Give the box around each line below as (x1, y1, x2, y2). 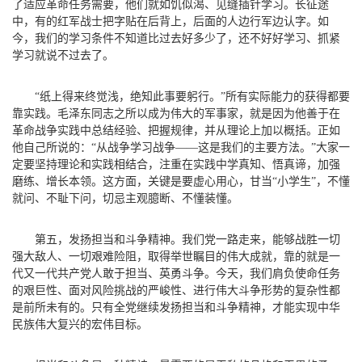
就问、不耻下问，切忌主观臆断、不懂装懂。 (12, 192, 238, 204)
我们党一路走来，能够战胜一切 (182, 233, 340, 246)
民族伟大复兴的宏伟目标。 (12, 318, 148, 330)
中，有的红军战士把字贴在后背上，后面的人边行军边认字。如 (12, 15, 329, 27)
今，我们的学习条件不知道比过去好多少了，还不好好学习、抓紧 (12, 32, 340, 44)
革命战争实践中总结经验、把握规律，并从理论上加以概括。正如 (12, 124, 340, 137)
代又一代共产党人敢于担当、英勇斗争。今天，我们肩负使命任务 (12, 267, 340, 280)
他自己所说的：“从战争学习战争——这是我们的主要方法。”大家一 (12, 141, 350, 154)
